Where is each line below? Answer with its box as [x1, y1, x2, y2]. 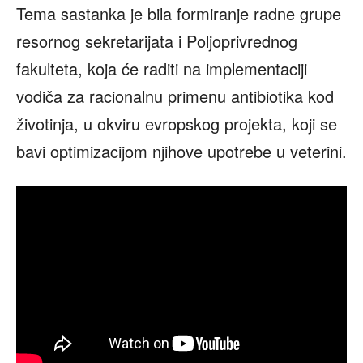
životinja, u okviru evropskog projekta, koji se [16, 112, 337, 136]
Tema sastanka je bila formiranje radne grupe [16, 2, 341, 26]
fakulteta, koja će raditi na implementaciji [16, 57, 307, 81]
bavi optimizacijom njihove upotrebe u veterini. [16, 139, 347, 164]
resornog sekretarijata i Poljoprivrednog [16, 29, 297, 53]
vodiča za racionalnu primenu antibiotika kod [16, 84, 334, 109]
